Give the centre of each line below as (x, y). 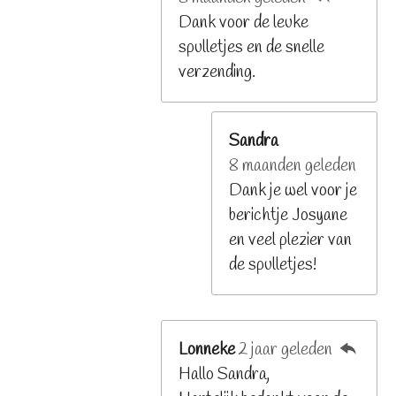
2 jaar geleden (287, 350)
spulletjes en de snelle (251, 48)
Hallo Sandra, (224, 375)
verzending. (217, 73)
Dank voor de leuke (244, 23)
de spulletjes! (273, 265)
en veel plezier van (290, 240)
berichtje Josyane (288, 215)
